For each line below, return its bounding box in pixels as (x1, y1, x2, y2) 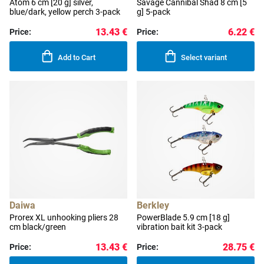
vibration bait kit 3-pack (137, 222, 222, 232)
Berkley (137, 200, 169, 212)
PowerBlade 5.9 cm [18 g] (137, 213, 230, 223)
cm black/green (9, 222, 66, 232)
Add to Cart (58, 53, 96, 62)
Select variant (181, 53, 227, 62)
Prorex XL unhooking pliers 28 (9, 213, 118, 223)
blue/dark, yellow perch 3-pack (9, 7, 120, 17)
